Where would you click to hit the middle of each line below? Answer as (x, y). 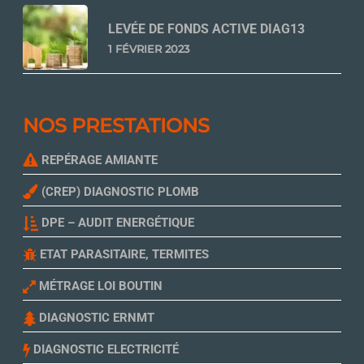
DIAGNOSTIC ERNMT (95, 318)
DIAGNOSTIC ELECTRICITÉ (104, 350)
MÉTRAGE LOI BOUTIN (99, 286)
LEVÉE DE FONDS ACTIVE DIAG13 (206, 28)
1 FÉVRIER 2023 (149, 48)
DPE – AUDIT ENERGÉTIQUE (116, 223)
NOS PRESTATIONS (116, 125)
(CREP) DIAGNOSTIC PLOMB (119, 191)
